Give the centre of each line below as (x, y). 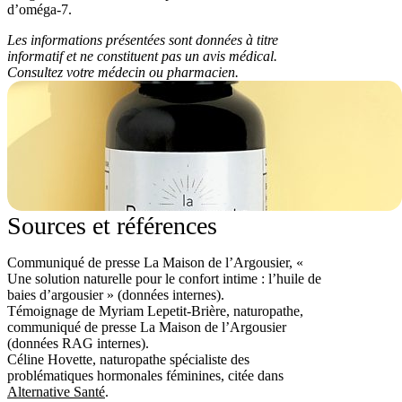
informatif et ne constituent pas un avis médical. (142, 56)
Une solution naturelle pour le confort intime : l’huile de (164, 278)
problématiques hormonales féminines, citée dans (145, 375)
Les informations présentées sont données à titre (143, 39)
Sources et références (112, 225)
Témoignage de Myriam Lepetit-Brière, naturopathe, (155, 310)
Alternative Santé (56, 391)
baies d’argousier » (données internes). (116, 294)
